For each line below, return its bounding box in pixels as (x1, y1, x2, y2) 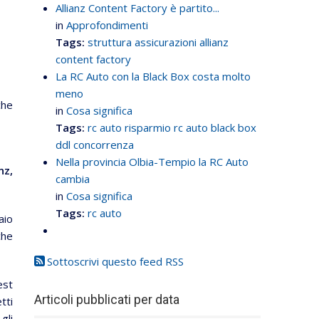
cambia (56, 172, 90, 186)
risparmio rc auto (125, 120, 208, 135)
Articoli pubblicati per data (34, 292, 179, 307)
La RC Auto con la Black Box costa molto (56, 69, 251, 83)
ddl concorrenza (56, 137, 134, 152)
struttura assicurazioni (88, 35, 197, 49)
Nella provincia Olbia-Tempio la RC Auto (56, 155, 249, 169)
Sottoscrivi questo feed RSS (47, 254, 184, 268)
